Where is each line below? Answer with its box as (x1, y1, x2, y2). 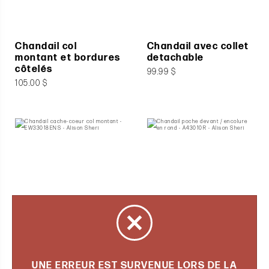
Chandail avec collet (147, 41, 249, 53)
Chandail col (15, 41, 77, 53)
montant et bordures (15, 52, 121, 64)
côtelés (15, 64, 53, 76)
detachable (147, 52, 204, 64)
